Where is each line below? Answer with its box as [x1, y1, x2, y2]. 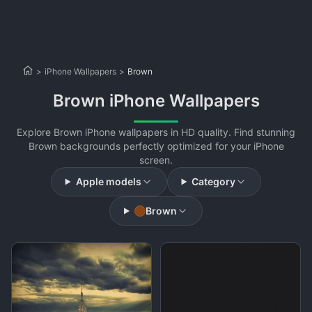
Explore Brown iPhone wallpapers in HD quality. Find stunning [17, 126, 295, 138]
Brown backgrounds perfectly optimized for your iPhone [28, 140, 284, 152]
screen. [139, 154, 173, 166]
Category [192, 175, 236, 187]
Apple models [75, 175, 141, 187]
